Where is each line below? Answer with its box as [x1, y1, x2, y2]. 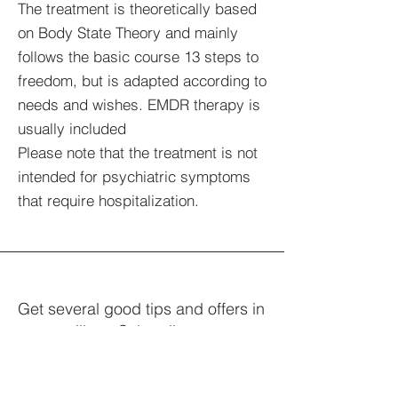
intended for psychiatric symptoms [18, 167, 251, 186]
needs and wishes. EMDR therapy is [18, 95, 260, 114]
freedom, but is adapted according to [18, 71, 267, 90]
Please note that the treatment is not [18, 143, 258, 162]
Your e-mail [18, 358, 88, 376]
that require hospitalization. [18, 191, 199, 210]
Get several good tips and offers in [18, 298, 265, 319]
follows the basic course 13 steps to [18, 47, 259, 66]
